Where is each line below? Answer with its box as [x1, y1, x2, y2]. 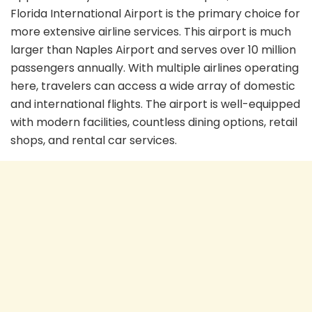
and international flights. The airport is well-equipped [10, 95, 300, 112]
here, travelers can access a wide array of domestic [10, 77, 295, 94]
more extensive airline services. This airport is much [10, 23, 291, 40]
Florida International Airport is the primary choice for [10, 5, 300, 22]
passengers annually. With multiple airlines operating [10, 59, 299, 76]
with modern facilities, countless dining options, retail [10, 114, 297, 130]
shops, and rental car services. [10, 132, 177, 148]
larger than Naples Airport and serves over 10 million [10, 41, 296, 58]
